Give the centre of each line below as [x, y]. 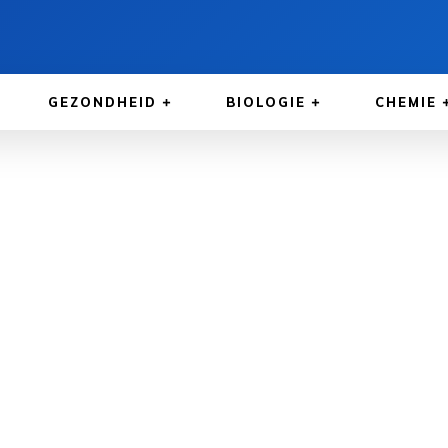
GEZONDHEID [102, 102]
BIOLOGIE [266, 102]
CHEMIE [406, 102]
